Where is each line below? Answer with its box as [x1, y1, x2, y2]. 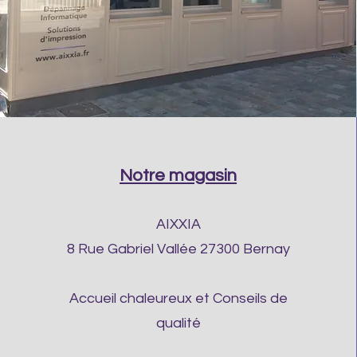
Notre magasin [120, 167, 237, 185]
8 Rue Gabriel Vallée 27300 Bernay [66, 241, 290, 257]
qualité [155, 316, 201, 331]
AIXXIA [155, 217, 201, 232]
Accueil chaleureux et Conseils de [69, 291, 288, 306]
